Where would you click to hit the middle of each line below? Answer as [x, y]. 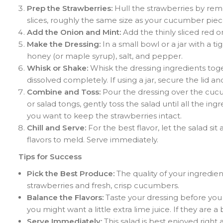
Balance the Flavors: [65, 197]
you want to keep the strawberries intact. [104, 115]
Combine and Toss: [64, 92]
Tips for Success [50, 156]
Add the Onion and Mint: [74, 32]
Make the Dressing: [64, 44]
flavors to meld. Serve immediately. [93, 139]
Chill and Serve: [56, 127]
